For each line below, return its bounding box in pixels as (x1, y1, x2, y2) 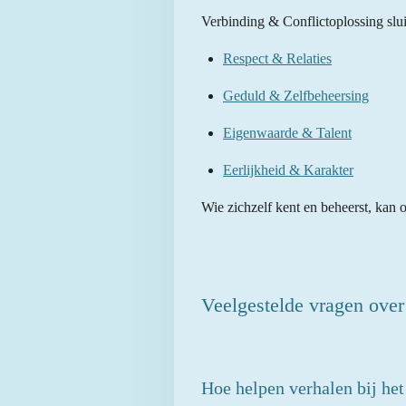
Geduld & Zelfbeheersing (223, 88, 369, 104)
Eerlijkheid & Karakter (223, 162, 353, 179)
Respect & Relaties (223, 51, 332, 67)
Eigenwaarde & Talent (223, 125, 352, 141)
